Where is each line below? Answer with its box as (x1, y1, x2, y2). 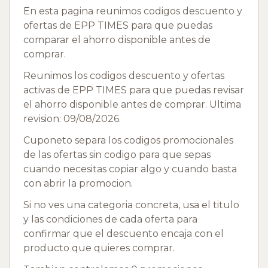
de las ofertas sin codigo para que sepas (23, 148, 211, 160)
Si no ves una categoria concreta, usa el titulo (23, 199, 239, 211)
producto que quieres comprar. (23, 242, 175, 254)
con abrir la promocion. (23, 177, 133, 189)
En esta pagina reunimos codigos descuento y (23, 5, 242, 17)
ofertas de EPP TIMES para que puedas (23, 19, 212, 31)
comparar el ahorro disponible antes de (23, 33, 211, 45)
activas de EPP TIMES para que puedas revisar (23, 84, 244, 96)
